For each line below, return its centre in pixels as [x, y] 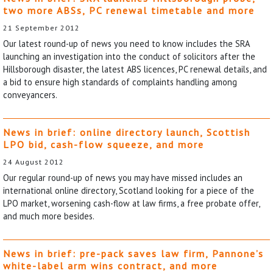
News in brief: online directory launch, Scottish [127, 132]
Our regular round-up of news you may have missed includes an [123, 177]
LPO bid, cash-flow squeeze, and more [104, 144]
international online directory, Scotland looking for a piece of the [129, 190]
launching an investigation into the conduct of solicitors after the [129, 56]
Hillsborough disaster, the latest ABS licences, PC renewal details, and [135, 69]
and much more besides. [49, 216]
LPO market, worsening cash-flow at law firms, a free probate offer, [131, 203]
